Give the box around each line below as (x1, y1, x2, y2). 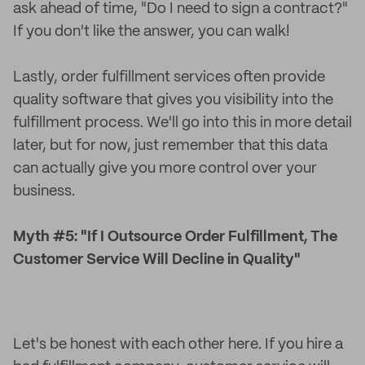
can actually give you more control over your (13, 161, 317, 176)
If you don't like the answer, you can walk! (13, 24, 290, 39)
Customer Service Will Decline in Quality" (13, 253, 301, 267)
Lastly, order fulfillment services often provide (13, 70, 325, 85)
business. (13, 184, 75, 199)
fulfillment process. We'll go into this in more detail (13, 116, 352, 130)
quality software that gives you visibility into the (13, 93, 333, 108)
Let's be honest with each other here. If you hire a (13, 337, 343, 352)
